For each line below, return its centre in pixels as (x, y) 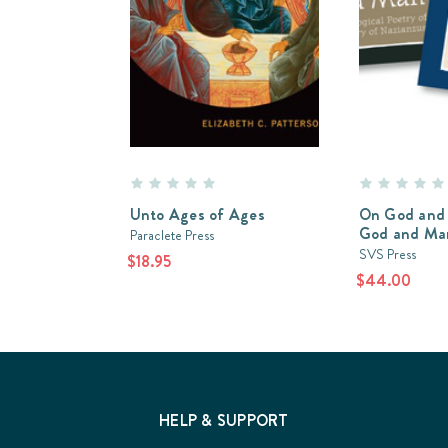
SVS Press (387, 253)
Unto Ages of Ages (197, 214)
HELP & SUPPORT (224, 420)
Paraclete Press (171, 234)
